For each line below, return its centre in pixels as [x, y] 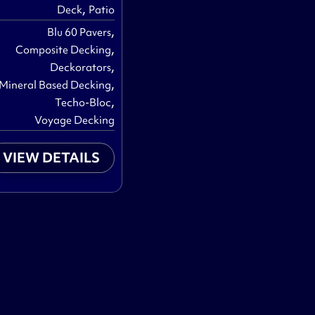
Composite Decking [64, 50]
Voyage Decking [75, 121]
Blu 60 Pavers [79, 33]
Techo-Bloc [83, 103]
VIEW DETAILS [52, 158]
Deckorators [81, 68]
